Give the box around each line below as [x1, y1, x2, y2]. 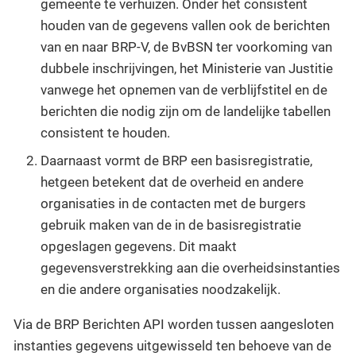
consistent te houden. [41, 124, 170, 141]
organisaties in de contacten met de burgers [41, 195, 306, 212]
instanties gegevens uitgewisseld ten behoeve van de [14, 338, 331, 354]
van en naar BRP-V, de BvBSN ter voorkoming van [41, 38, 332, 55]
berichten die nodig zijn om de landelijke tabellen [41, 103, 331, 119]
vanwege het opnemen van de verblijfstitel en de [41, 81, 327, 98]
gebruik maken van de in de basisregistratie [41, 217, 301, 234]
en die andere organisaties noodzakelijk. [41, 281, 281, 298]
